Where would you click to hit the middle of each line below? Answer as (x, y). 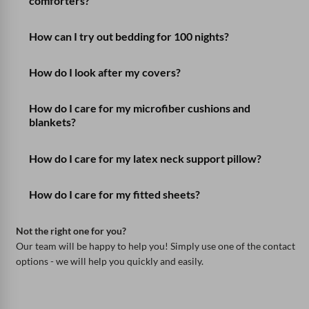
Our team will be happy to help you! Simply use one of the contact (156, 246)
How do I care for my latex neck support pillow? (146, 158)
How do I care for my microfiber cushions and (140, 108)
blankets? (53, 122)
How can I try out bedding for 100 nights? (129, 36)
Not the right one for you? (71, 231)
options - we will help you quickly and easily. (110, 261)
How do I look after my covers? (105, 72)
